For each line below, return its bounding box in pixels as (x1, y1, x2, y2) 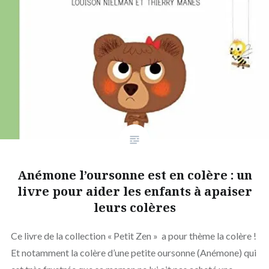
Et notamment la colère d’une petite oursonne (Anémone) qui (10, 246, 256, 258)
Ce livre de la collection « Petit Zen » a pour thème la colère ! (10, 229, 256, 241)
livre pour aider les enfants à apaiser (17, 183, 252, 199)
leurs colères (93, 199, 176, 216)
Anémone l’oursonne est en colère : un (17, 166, 252, 183)
